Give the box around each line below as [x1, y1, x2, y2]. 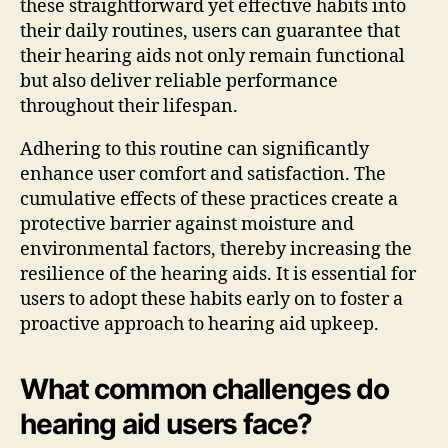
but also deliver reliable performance [20, 69, 338, 93]
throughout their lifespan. [20, 94, 238, 118]
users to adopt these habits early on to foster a [20, 287, 403, 311]
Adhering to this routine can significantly [20, 137, 369, 161]
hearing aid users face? [20, 406, 313, 441]
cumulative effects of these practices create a [20, 187, 398, 211]
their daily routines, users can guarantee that [20, 19, 400, 43]
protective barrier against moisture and [20, 212, 354, 236]
